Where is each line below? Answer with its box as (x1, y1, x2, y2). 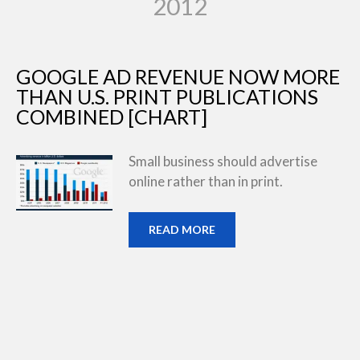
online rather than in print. (129, 173, 283, 190)
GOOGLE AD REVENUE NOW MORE (16, 64, 340, 88)
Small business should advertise (129, 153, 317, 170)
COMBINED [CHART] (16, 104, 207, 129)
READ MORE (149, 222, 215, 236)
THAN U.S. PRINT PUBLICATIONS (16, 84, 318, 108)
